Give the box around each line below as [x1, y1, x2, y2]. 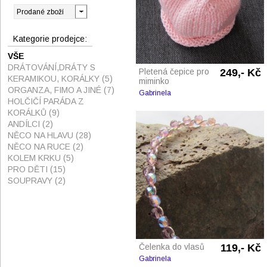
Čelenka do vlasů [139, 242, 204, 252]
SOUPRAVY [8, 176, 55, 185]
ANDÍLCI [8, 119, 42, 129]
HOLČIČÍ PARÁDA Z [8, 97, 84, 106]
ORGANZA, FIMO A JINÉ [8, 85, 104, 95]
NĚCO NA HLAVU [8, 131, 76, 140]
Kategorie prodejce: [13, 34, 87, 44]
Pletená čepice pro [139, 67, 209, 76]
